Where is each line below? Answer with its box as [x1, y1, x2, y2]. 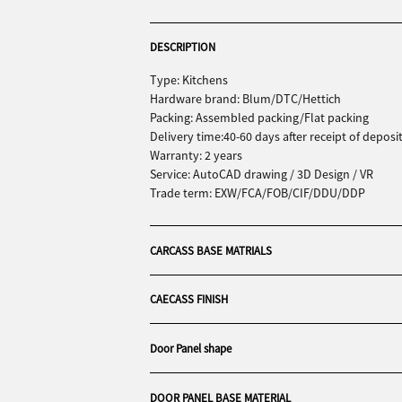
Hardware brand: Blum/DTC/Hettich [149, 91, 341, 108]
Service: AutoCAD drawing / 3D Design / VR [149, 166, 373, 183]
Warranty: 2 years [149, 147, 242, 164]
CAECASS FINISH [149, 292, 228, 307]
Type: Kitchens [149, 72, 228, 89]
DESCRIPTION [149, 39, 215, 55]
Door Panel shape [149, 340, 232, 355]
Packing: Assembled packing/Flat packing [149, 109, 369, 127]
